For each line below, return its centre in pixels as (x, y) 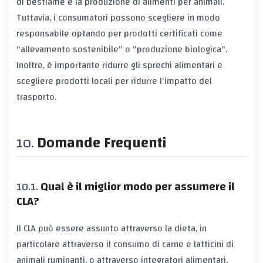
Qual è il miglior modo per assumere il (138, 187)
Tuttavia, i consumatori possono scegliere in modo (118, 17)
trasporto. (36, 97)
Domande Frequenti (102, 143)
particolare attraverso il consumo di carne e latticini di (125, 245)
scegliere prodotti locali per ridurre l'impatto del (114, 81)
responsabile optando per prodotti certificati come (119, 33)
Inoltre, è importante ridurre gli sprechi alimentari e (119, 65)
